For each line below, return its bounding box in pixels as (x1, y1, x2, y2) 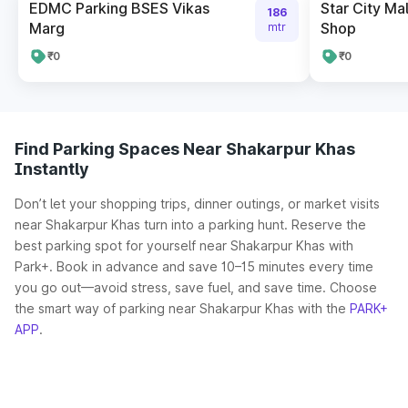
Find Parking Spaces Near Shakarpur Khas (15, 139, 355, 158)
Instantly (15, 159, 89, 178)
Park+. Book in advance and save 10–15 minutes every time (15, 259, 373, 274)
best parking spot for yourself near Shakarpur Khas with (15, 238, 353, 253)
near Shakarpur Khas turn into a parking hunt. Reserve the (15, 217, 366, 232)
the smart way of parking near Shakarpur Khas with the (15, 301, 350, 316)
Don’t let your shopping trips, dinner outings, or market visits (15, 196, 380, 211)
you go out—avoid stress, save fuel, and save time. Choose (15, 280, 377, 295)
